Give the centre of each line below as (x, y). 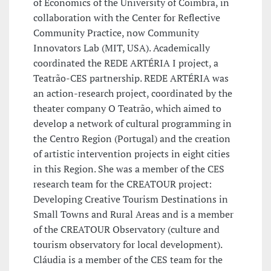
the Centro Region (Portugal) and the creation (132, 139)
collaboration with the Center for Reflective (127, 18)
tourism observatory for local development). (128, 245)
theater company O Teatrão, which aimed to (127, 109)
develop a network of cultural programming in (132, 124)
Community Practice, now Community (116, 33)
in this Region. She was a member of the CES (129, 169)
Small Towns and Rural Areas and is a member (133, 214)
